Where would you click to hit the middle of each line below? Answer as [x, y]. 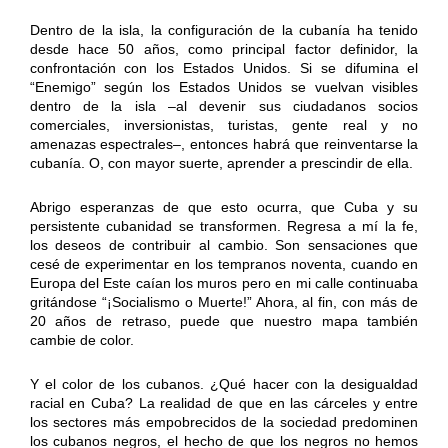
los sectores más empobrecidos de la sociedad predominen [224, 422]
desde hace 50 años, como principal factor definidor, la [224, 49]
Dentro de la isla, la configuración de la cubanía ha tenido [224, 30]
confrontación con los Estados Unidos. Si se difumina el [224, 68]
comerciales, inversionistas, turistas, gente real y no [224, 125]
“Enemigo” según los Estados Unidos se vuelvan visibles [224, 87]
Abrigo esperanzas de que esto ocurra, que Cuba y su [224, 207]
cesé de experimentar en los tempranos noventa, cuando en [224, 264]
